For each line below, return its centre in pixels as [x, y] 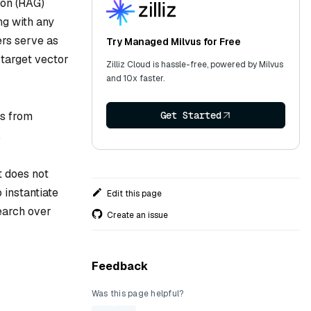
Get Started [191, 115]
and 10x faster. [135, 78]
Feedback [120, 266]
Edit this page [134, 193]
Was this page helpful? [138, 294]
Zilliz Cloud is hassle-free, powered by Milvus [195, 65]
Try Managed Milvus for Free [174, 42]
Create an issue [137, 215]
